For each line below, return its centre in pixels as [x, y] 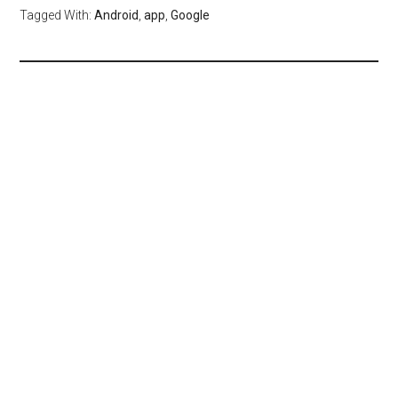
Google [191, 15]
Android [117, 15]
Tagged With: [57, 15]
